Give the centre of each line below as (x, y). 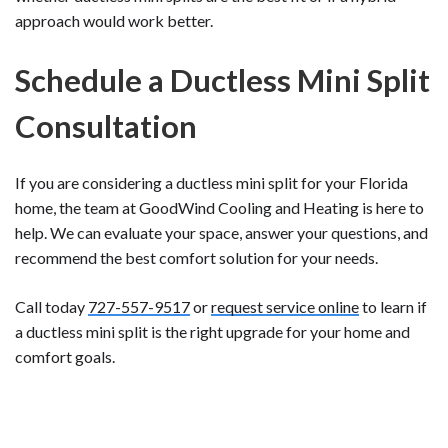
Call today (51, 306)
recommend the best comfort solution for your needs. (196, 257)
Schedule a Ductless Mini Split (222, 80)
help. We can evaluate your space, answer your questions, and (221, 232)
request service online (285, 306)
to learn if (393, 306)
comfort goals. (65, 356)
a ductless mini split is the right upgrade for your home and (212, 331)
